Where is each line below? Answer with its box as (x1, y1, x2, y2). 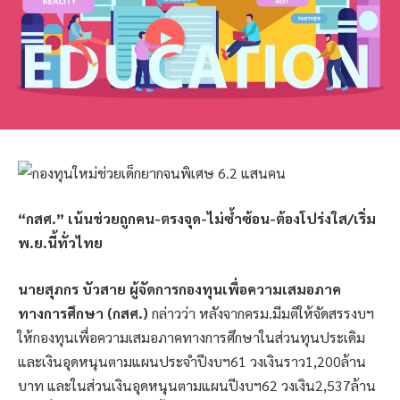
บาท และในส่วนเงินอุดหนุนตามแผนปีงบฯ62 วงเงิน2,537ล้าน (18, 375, 376, 395)
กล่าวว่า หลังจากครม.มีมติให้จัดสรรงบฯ (148, 303, 374, 322)
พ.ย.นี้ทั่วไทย (18, 233, 103, 253)
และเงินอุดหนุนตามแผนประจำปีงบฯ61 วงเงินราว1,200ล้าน (18, 351, 366, 371)
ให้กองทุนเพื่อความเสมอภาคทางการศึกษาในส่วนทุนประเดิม (18, 327, 365, 346)
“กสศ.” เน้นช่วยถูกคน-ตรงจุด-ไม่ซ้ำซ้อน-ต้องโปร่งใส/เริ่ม (18, 209, 376, 229)
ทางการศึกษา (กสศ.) (18, 303, 148, 322)
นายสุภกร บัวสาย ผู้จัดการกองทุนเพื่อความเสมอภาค (18, 279, 341, 298)
